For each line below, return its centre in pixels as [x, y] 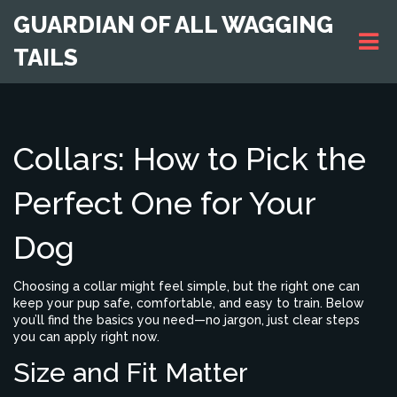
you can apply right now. [86, 337]
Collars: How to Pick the [190, 159]
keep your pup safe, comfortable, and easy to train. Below [189, 303]
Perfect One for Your [164, 203]
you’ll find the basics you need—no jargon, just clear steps [187, 320]
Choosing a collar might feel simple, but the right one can [187, 286]
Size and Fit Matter [131, 373]
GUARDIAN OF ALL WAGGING [173, 25]
